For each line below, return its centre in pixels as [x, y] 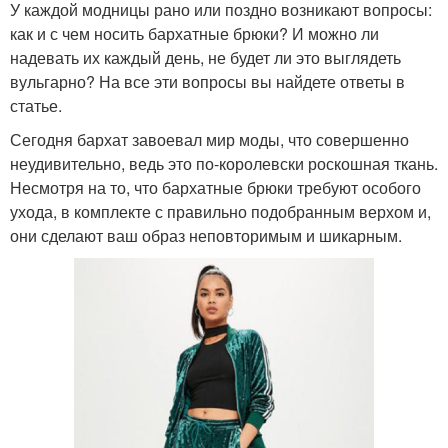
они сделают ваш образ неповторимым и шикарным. [206, 235]
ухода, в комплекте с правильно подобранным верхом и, [220, 211]
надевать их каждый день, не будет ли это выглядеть [205, 57]
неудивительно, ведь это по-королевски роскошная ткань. [224, 163]
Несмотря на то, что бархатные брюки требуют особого [215, 187]
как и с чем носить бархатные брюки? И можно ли [194, 33]
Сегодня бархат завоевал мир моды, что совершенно [209, 139]
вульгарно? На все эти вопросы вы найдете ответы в [207, 81]
